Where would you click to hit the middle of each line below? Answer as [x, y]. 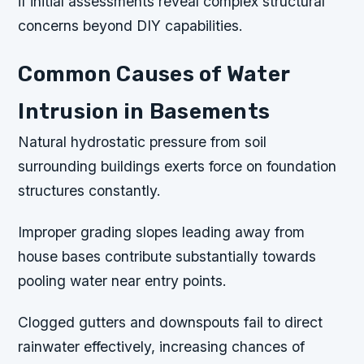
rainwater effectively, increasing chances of [162, 347]
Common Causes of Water [154, 74]
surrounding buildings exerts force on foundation [178, 167]
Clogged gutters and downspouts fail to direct [171, 323]
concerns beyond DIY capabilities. [131, 25]
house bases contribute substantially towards [167, 257]
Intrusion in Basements [144, 112]
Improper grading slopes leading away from [162, 232]
